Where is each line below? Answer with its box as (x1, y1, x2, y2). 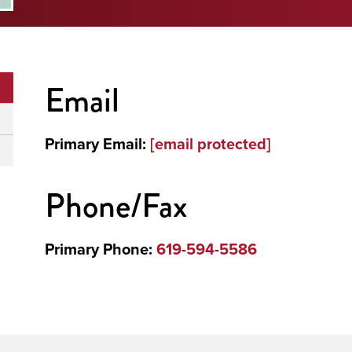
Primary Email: (45, 131, 150, 156)
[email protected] (150, 131, 271, 156)
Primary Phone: (45, 236, 156, 261)
